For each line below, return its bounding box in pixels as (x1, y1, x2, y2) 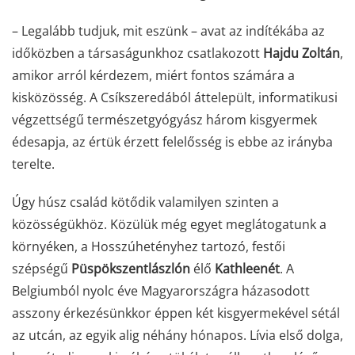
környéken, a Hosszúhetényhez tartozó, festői (12, 237, 285, 255)
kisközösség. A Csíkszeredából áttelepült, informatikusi (12, 88, 338, 106)
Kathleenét (215, 259, 280, 277)
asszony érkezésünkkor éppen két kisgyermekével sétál (12, 303, 340, 322)
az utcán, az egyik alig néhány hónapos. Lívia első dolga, (12, 326, 343, 344)
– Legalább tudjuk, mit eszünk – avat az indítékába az (12, 21, 325, 40)
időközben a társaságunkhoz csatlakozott (12, 44, 263, 62)
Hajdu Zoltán (263, 44, 340, 62)
